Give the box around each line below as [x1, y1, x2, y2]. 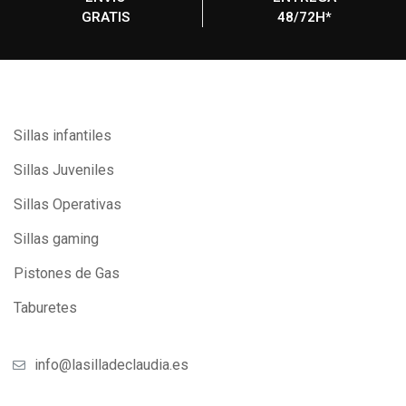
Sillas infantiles [14, 126, 111, 144]
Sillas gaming [14, 229, 99, 247]
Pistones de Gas [14, 264, 120, 282]
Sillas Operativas [14, 195, 121, 213]
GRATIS [82, 8, 130, 25]
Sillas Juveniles [14, 160, 114, 179]
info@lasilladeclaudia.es [34, 355, 188, 373]
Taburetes [14, 298, 77, 316]
